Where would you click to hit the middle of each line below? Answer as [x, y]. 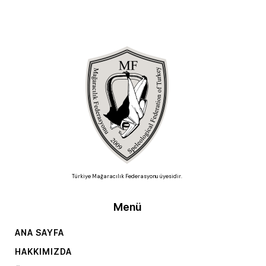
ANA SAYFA [40, 232]
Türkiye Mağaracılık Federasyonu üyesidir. [127, 176]
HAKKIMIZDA [44, 251]
